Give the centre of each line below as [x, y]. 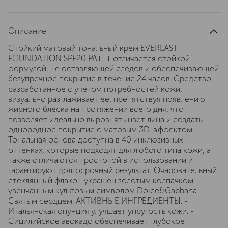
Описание [27, 31]
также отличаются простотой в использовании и [101, 160]
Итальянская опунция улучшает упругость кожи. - [101, 211]
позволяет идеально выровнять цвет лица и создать [105, 119]
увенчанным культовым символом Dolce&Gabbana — [107, 191]
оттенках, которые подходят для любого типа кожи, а [109, 150]
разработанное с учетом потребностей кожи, [95, 89]
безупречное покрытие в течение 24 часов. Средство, [111, 79]
